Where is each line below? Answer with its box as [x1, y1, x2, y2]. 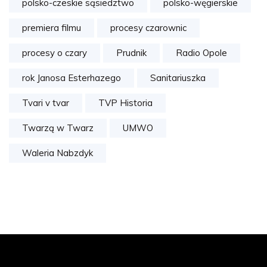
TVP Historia [98, 97, 153, 109]
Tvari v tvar [22, 97, 69, 109]
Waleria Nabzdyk [22, 147, 93, 159]
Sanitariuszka [150, 72, 206, 84]
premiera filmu [22, 22, 81, 34]
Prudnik [116, 47, 147, 59]
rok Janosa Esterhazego [22, 72, 121, 84]
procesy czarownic [110, 22, 187, 34]
